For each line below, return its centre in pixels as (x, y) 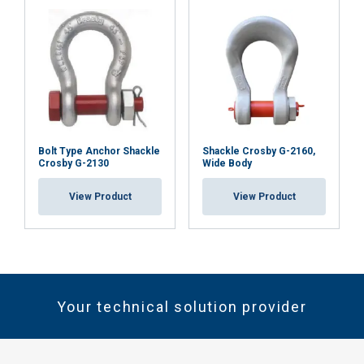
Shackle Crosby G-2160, (259, 151)
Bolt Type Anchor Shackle (99, 151)
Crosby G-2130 (74, 163)
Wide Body (227, 163)
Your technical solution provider (182, 306)
